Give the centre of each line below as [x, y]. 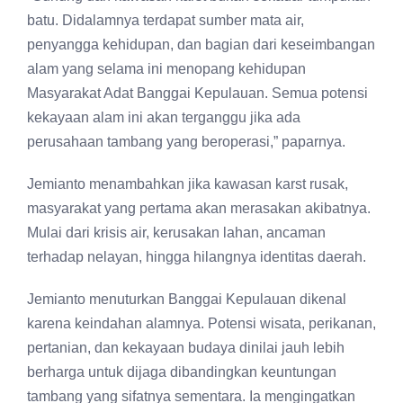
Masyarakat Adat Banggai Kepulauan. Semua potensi [197, 93]
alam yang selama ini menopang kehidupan [166, 69]
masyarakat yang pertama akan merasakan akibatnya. [199, 208]
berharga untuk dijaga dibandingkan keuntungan [182, 372]
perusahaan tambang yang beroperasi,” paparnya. [186, 142]
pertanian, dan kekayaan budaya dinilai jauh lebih [186, 348]
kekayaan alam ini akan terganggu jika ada [164, 117]
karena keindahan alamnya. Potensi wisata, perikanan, [201, 323]
